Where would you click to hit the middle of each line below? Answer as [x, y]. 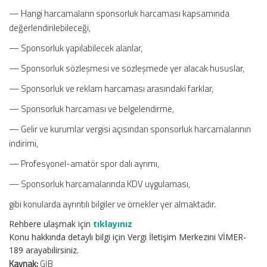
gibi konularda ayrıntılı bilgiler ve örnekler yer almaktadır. [112, 204]
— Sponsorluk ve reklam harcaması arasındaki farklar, [111, 89]
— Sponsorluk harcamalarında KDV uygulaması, [100, 184]
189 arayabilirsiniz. [44, 250]
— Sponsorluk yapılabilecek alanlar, [76, 48]
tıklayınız [113, 224]
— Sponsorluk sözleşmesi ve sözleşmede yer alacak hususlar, [127, 68]
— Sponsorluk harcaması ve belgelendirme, [91, 109]
